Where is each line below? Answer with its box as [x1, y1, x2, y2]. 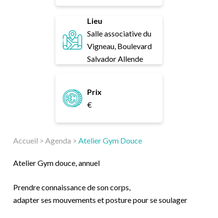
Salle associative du [87, 29, 151, 38]
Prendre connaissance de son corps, [13, 182, 130, 192]
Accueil [13, 136, 38, 145]
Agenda [45, 136, 71, 145]
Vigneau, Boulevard [87, 41, 152, 51]
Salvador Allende [87, 54, 143, 63]
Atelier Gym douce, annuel [13, 158, 100, 167]
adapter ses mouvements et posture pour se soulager [13, 195, 187, 204]
